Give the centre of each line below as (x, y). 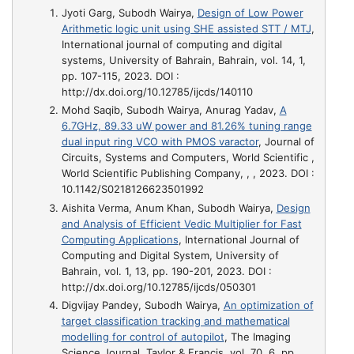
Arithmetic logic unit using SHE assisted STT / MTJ (186, 28)
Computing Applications (120, 239)
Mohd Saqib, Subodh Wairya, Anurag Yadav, (170, 110)
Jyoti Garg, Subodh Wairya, (129, 13)
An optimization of (268, 305)
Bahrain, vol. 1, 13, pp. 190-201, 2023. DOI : (166, 271)
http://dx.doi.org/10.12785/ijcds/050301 (158, 286)
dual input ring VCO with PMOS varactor (160, 142)
